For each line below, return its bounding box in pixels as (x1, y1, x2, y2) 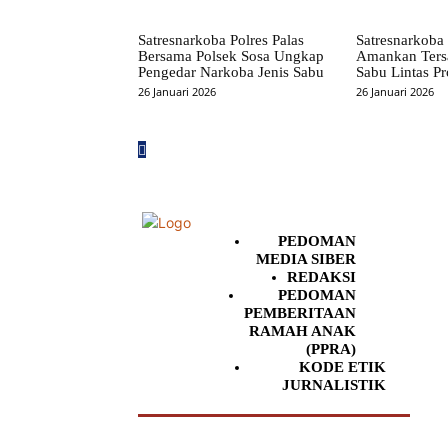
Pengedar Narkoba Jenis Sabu (138, 64, 324, 81)
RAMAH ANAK (249, 323, 356, 340)
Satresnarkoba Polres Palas (138, 32, 304, 49)
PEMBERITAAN (244, 305, 356, 322)
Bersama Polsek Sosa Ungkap (138, 48, 324, 65)
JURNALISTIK (282, 377, 386, 394)
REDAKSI (287, 269, 356, 286)
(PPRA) (306, 341, 356, 358)
